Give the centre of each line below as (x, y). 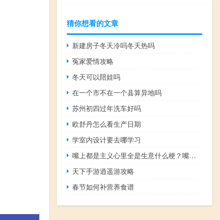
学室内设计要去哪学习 (107, 139)
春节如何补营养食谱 (103, 186)
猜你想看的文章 (93, 23)
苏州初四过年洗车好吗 (107, 108)
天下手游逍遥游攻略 (103, 171)
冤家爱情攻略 (93, 61)
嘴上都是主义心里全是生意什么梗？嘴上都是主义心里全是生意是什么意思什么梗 (193, 155)
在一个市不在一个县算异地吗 (117, 92)
